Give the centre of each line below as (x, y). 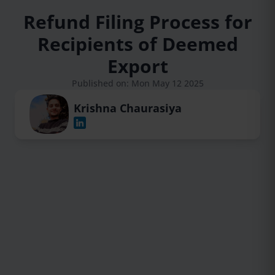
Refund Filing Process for (137, 21)
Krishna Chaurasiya (128, 108)
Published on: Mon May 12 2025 (137, 83)
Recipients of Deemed (137, 44)
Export (137, 66)
